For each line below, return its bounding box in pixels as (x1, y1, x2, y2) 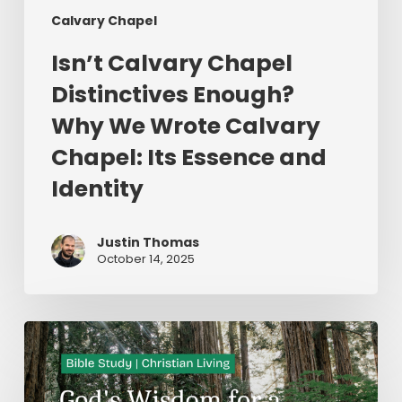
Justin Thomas (96, 232, 199, 251)
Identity (50, 172, 144, 205)
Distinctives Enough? (50, 78, 294, 110)
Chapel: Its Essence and (50, 141, 327, 173)
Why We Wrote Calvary (50, 109, 320, 142)
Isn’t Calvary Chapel (50, 47, 293, 79)
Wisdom (22, 343, 90, 366)
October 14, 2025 (96, 249, 195, 267)
